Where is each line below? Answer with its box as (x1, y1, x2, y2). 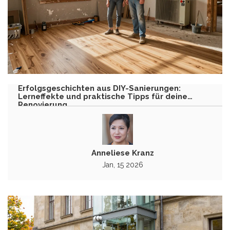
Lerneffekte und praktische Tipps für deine (18, 92, 187, 102)
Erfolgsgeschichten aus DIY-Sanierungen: (18, 84, 181, 93)
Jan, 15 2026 (102, 161, 143, 169)
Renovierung (18, 100, 67, 110)
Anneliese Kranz (91, 148, 154, 158)
